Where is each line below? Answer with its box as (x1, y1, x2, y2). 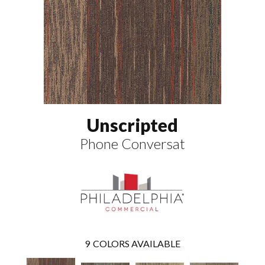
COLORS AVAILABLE (93, 237, 180, 249)
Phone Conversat (80, 134, 185, 152)
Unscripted (87, 114, 178, 135)
